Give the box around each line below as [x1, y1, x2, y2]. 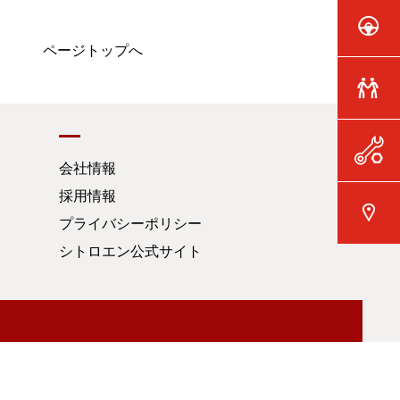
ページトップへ [43, 42, 143, 59]
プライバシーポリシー [59, 215, 202, 232]
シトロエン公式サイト [59, 243, 202, 260]
